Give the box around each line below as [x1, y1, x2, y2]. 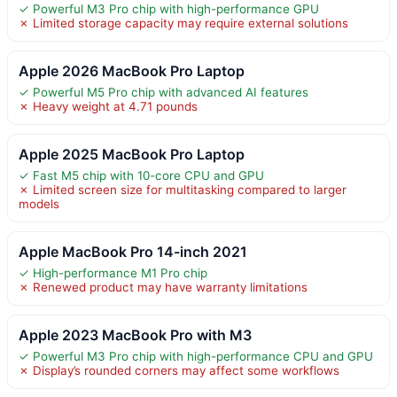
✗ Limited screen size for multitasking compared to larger [19, 182, 346, 197]
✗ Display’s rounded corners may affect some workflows [19, 362, 339, 378]
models [19, 196, 59, 211]
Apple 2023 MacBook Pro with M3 [19, 325, 252, 344]
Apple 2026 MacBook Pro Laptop [19, 61, 245, 80]
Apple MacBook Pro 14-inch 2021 [19, 242, 247, 261]
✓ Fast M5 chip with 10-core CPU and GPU [19, 167, 264, 183]
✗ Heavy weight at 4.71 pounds [19, 98, 198, 113]
